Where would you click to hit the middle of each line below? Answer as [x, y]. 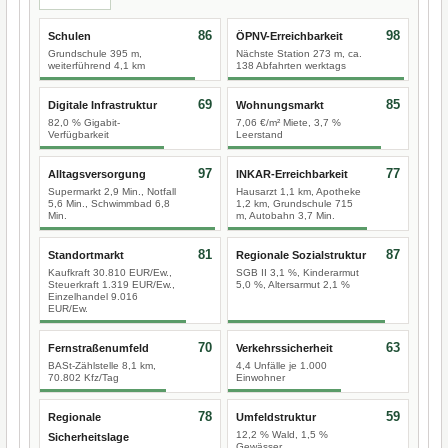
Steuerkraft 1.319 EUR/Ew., [111, 284]
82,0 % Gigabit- [84, 122]
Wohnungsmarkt [280, 105]
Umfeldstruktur [276, 417]
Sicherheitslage [88, 437]
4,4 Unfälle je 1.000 [281, 365]
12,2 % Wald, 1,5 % [282, 434]
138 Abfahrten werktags [291, 65]
